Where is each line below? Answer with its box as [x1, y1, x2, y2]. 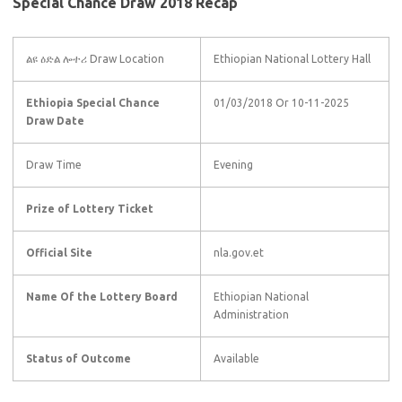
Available [214, 353, 259, 365]
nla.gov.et [214, 247, 264, 259]
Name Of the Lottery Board [26, 291, 178, 303]
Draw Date [26, 115, 84, 127]
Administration [214, 309, 289, 321]
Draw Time [26, 159, 82, 171]
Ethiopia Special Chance [26, 97, 160, 109]
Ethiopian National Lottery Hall [214, 53, 371, 66]
